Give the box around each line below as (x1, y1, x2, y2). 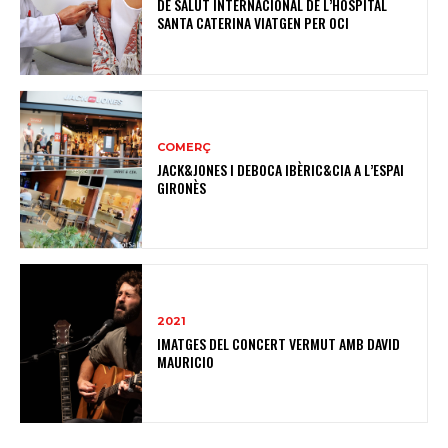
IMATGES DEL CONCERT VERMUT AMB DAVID (157, 332, 401, 354)
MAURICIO (157, 350, 215, 372)
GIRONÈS (157, 176, 207, 198)
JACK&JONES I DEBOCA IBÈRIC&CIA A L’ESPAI (157, 158, 405, 180)
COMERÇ (157, 139, 212, 154)
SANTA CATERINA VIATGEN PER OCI (157, 11, 350, 33)
